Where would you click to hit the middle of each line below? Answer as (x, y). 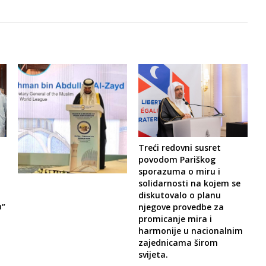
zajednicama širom (178, 242)
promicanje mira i (175, 218)
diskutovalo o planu (180, 195)
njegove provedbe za (181, 207)
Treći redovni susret (180, 147)
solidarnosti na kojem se (190, 183)
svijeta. (153, 254)
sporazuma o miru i (180, 171)
